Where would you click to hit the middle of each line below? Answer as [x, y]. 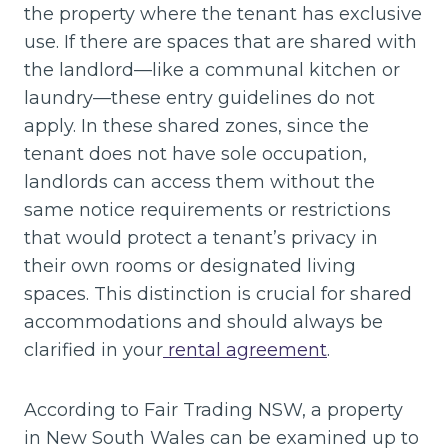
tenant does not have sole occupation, [195, 153]
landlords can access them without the [199, 181]
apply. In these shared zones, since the [196, 125]
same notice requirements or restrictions [207, 209]
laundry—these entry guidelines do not [199, 97]
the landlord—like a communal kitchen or [212, 69]
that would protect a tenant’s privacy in [201, 237]
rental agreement [245, 349]
